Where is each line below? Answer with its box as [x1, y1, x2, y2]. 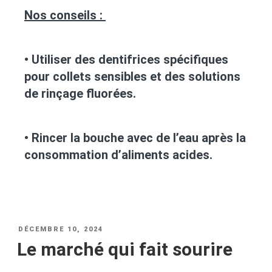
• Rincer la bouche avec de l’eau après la [24, 131, 246, 146]
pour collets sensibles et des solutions [24, 69, 240, 84]
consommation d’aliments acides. [24, 148, 212, 163]
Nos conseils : [24, 8, 106, 23]
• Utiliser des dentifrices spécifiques [24, 52, 228, 67]
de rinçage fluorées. [24, 86, 136, 101]
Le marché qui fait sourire [17, 239, 233, 260]
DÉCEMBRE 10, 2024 [18, 225, 103, 234]
